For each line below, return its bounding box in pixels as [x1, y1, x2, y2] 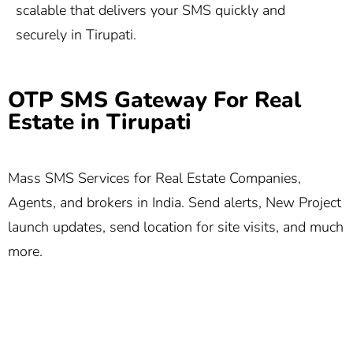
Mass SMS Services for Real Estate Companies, [8, 169, 301, 188]
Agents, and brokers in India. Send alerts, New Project [8, 193, 341, 213]
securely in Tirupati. [16, 25, 136, 45]
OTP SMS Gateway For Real [8, 84, 301, 115]
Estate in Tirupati [8, 106, 191, 137]
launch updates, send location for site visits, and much [8, 217, 344, 237]
